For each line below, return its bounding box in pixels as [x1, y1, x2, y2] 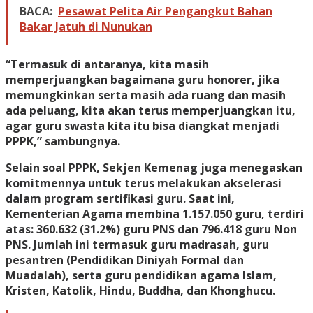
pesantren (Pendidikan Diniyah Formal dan [6, 252, 244, 268]
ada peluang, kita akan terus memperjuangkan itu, [6, 103, 296, 119]
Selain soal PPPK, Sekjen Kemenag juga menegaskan [6, 160, 303, 176]
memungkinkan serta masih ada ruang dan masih [6, 87, 286, 103]
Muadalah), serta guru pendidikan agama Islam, [6, 268, 277, 284]
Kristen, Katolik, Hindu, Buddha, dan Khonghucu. [6, 283, 275, 299]
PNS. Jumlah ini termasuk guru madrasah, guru [6, 237, 269, 253]
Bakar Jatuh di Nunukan [20, 19, 152, 35]
